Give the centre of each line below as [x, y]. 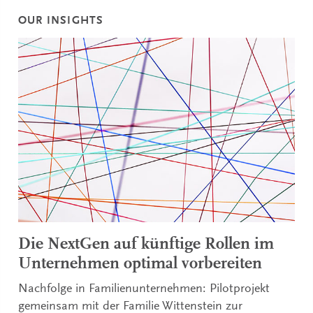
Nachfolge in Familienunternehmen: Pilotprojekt [144, 289]
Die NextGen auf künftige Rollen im [146, 244]
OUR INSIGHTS [61, 21]
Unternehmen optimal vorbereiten [140, 264]
